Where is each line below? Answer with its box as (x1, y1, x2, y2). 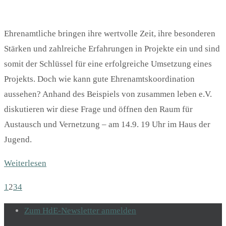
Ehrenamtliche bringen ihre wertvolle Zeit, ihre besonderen (4, 29, 215, 39)
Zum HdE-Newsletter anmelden (24, 206, 136, 216)
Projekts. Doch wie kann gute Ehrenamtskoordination (4, 74, 195, 84)
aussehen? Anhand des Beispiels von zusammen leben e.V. (4, 89, 212, 99)
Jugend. (4, 135, 32, 145)
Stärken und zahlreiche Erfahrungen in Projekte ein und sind (4, 44, 220, 54)
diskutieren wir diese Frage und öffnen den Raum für (4, 104, 193, 115)
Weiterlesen (4, 158, 46, 168)
